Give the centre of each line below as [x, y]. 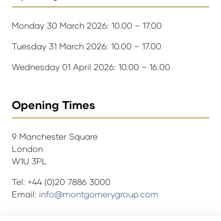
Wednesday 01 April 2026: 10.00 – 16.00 [91, 67]
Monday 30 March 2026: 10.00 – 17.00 [87, 25]
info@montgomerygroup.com [99, 194]
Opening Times [54, 105]
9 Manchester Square [55, 136]
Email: [25, 194]
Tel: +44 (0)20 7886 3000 [61, 182]
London [27, 149]
